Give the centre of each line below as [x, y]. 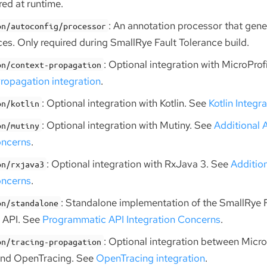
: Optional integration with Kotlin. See [125, 103]
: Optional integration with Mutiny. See [128, 125]
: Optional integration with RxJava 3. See [139, 164]
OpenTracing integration [150, 258]
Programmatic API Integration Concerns [131, 219]
